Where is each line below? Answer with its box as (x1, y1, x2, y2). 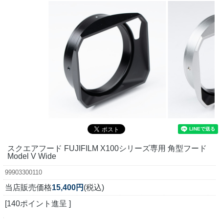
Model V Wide (7, 152, 56, 160)
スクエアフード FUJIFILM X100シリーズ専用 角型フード (7, 144, 207, 153)
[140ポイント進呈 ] (5, 199, 71, 208)
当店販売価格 (5, 183, 52, 192)
